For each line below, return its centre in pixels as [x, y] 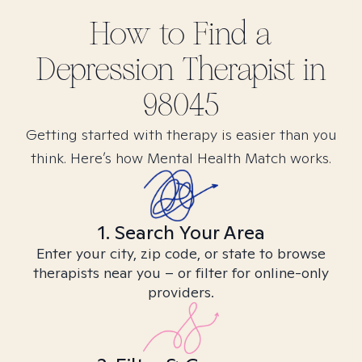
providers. [181, 292]
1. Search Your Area [181, 232]
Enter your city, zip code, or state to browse [181, 253]
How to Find [173, 34]
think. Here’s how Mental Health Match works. [181, 158]
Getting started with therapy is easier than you [181, 135]
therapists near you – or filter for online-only [181, 273]
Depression [105, 69]
